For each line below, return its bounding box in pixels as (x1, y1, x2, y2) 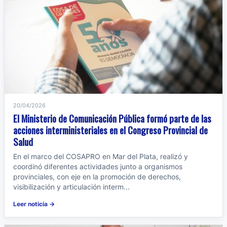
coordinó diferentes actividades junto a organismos (13, 162, 182, 171)
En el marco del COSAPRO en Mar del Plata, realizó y (13, 152, 188, 161)
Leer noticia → (13, 200, 55, 208)
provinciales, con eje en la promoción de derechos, (13, 172, 181, 181)
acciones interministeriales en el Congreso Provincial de (13, 123, 208, 137)
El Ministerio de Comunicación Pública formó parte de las (13, 111, 211, 125)
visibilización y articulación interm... (13, 182, 130, 191)
